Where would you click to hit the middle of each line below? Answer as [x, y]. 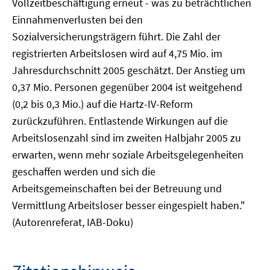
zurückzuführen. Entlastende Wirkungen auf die [120, 121]
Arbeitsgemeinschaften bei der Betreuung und [117, 188]
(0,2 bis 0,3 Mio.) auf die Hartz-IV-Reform [102, 104]
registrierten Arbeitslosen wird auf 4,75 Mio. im [117, 53]
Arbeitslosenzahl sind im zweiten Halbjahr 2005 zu [127, 138]
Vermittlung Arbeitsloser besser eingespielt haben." [129, 205]
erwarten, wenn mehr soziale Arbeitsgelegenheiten [128, 155]
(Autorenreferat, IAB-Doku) [73, 222]
